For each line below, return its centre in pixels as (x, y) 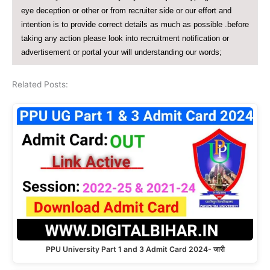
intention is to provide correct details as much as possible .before (135, 25)
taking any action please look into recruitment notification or (125, 39)
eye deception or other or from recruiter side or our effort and (126, 11)
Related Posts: (40, 84)
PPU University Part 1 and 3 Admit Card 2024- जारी (135, 249)
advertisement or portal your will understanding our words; (121, 52)
